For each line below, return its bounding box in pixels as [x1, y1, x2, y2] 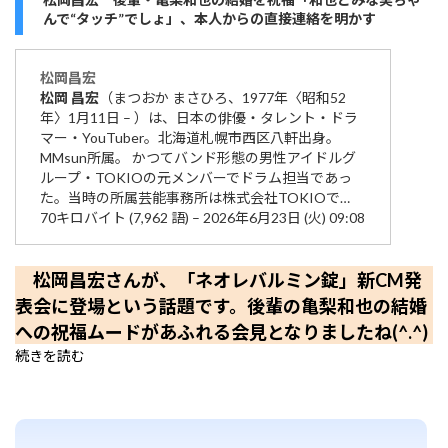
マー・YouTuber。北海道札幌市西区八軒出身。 [40, 129, 340, 147]
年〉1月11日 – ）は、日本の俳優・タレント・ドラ [40, 109, 358, 127]
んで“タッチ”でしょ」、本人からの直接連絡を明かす [43, 10, 376, 28]
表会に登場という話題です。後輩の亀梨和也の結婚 [15, 295, 427, 318]
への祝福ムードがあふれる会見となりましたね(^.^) [15, 321, 428, 344]
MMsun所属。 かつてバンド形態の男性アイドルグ [40, 149, 356, 167]
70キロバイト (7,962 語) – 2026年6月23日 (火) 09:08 [40, 209, 365, 227]
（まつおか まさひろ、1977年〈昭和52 [99, 89, 346, 107]
